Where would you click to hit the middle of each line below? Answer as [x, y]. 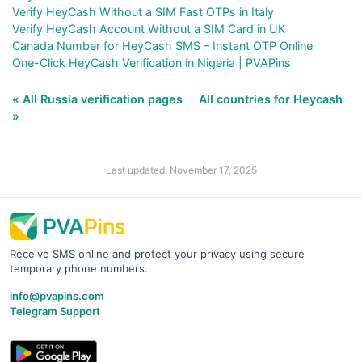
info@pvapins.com [57, 295]
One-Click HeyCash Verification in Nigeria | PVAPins [152, 62]
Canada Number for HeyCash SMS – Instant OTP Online [162, 45]
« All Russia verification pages [99, 99]
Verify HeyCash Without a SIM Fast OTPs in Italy [143, 11]
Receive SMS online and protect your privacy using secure [157, 253]
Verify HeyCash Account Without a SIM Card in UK [149, 28]
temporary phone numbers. [79, 268]
